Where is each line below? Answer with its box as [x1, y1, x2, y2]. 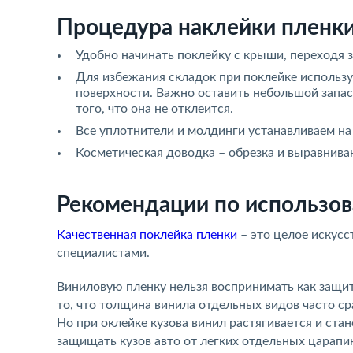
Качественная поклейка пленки [57, 229, 237, 241]
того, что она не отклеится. [76, 102, 233, 115]
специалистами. [57, 247, 150, 259]
